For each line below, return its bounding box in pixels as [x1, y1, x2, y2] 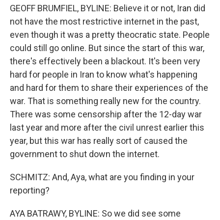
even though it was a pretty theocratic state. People [10, 29, 210, 40]
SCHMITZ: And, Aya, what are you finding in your [10, 172, 194, 182]
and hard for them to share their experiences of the [10, 82, 208, 93]
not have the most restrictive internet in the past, [10, 16, 199, 27]
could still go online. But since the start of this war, [10, 43, 204, 53]
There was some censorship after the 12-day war [10, 109, 202, 119]
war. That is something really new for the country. [10, 96, 201, 106]
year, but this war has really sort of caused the [10, 136, 188, 146]
